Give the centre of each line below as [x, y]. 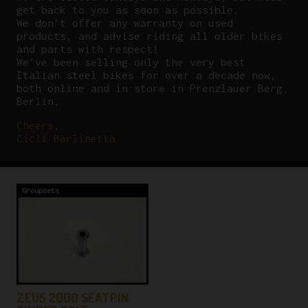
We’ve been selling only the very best [131, 62]
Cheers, [38, 125]
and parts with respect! [88, 49]
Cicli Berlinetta [66, 139]
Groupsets [40, 190]
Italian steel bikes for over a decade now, [146, 75]
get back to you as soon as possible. [128, 10]
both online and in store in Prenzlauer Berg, [153, 88]
